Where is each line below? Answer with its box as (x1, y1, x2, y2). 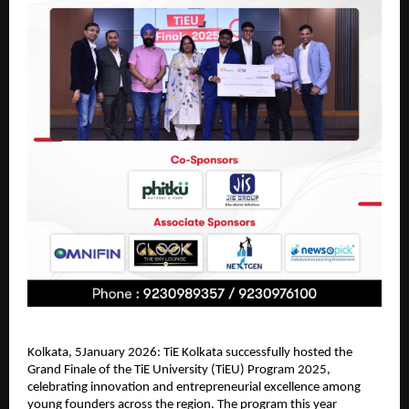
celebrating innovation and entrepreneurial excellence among (27, 380, 361, 394)
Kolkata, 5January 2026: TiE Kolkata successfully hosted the (27, 345, 352, 360)
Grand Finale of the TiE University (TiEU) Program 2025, (27, 362, 330, 377)
